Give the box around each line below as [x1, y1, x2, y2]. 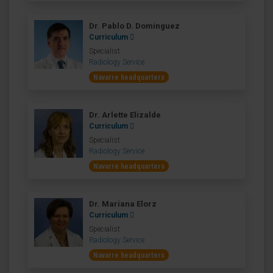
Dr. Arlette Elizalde [89, 110, 161, 119]
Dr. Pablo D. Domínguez [89, 21, 180, 30]
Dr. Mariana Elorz [89, 199, 157, 208]
